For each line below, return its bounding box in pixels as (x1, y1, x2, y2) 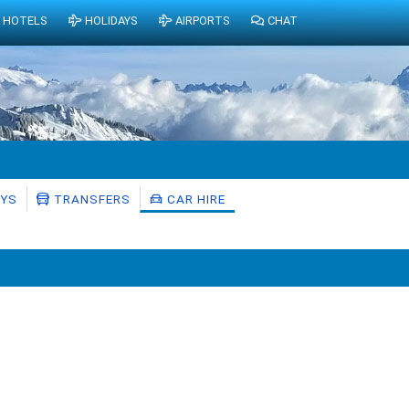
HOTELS (3, 14, 47, 28)
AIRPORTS (174, 14, 229, 28)
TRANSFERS (50, 192, 131, 206)
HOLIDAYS (84, 14, 137, 28)
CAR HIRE (163, 192, 225, 206)
